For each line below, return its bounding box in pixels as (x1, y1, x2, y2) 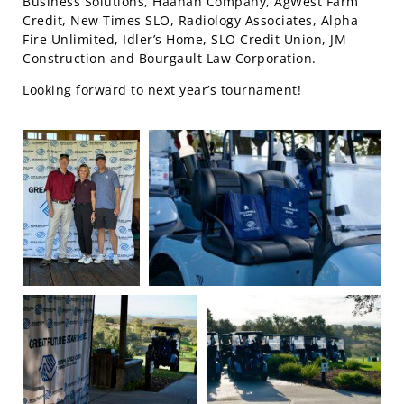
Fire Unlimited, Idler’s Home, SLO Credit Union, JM (23, 31, 346, 49)
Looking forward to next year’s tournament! (23, 81, 301, 99)
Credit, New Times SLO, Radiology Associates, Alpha (23, 12, 358, 30)
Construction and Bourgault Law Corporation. (23, 50, 317, 68)
